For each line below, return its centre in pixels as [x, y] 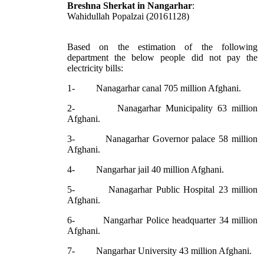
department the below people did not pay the [162, 58]
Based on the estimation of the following [162, 47]
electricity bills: [95, 68]
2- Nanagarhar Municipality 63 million [162, 108]
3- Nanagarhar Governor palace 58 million [162, 139]
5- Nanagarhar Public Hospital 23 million [162, 190]
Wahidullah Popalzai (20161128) [128, 16]
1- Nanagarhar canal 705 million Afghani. [154, 88]
